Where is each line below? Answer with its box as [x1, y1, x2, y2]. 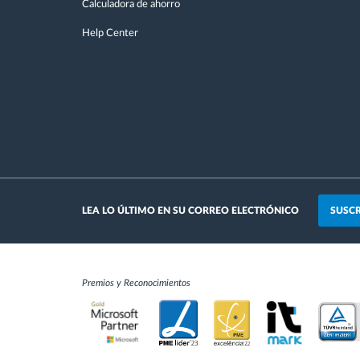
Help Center [82, 27, 138, 39]
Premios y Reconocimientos [82, 277, 190, 288]
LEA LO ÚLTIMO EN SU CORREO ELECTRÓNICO [82, 205, 299, 215]
